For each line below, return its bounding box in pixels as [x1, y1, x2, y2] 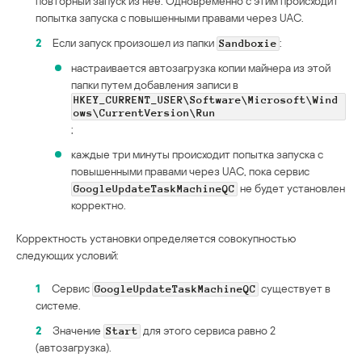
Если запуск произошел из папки [53, 36, 217, 50]
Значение [53, 323, 103, 338]
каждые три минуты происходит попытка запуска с [71, 147, 323, 162]
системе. [36, 298, 81, 313]
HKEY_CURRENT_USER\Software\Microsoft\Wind [74, 95, 339, 107]
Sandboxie [219, 38, 277, 50]
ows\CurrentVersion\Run [74, 107, 216, 120]
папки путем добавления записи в [71, 78, 238, 92]
